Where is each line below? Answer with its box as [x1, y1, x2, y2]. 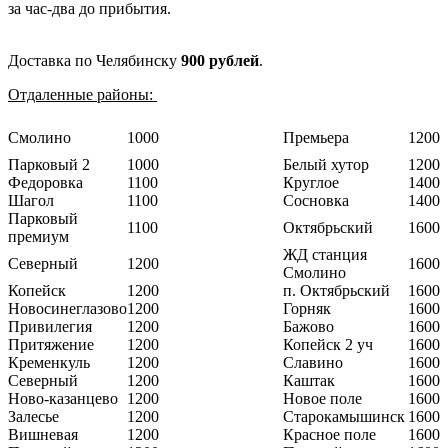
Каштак [283, 371, 335, 389]
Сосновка [283, 191, 349, 209]
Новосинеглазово [8, 299, 127, 317]
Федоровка [8, 173, 83, 191]
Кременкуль [8, 353, 90, 371]
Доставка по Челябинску [8, 51, 181, 69]
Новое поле [283, 389, 362, 407]
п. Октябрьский [283, 281, 390, 299]
